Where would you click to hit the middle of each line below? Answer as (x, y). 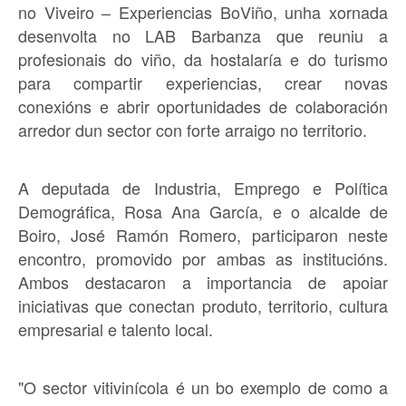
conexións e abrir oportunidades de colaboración (203, 106)
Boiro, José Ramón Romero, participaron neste (203, 235)
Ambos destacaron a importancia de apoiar (203, 282)
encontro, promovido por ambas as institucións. (203, 258)
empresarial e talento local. (116, 329)
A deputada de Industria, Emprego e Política (203, 188)
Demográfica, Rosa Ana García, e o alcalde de (203, 211)
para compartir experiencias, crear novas (203, 82)
